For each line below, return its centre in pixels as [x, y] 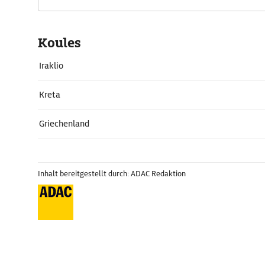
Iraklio [51, 66]
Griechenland [64, 124]
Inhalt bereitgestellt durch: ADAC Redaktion [112, 174]
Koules [59, 43]
